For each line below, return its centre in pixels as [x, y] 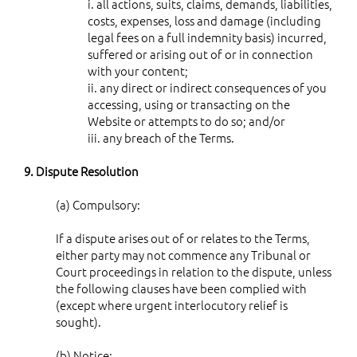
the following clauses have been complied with [181, 288]
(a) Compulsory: [98, 204]
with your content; [138, 70]
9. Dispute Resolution [81, 171]
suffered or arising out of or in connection [200, 53]
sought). [78, 321]
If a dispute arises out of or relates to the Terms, [183, 237]
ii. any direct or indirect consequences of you [207, 87]
